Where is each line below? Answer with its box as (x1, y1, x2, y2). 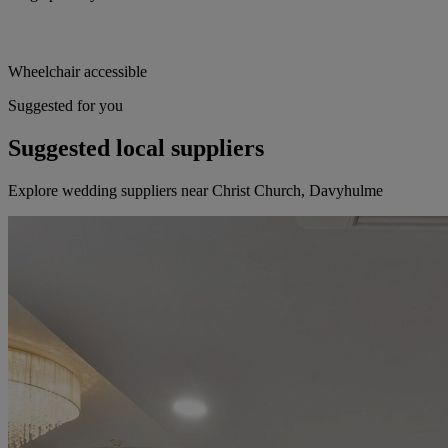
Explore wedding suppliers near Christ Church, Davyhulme (8, 182, 383, 200)
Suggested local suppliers (8, 135, 264, 162)
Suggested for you (8, 97, 123, 115)
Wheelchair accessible (8, 63, 147, 81)
